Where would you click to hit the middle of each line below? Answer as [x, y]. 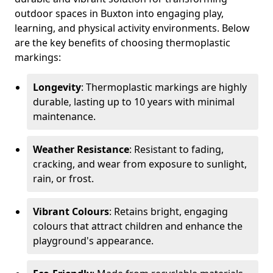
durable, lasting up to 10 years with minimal [134, 102]
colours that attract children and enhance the [138, 226]
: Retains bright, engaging [168, 211]
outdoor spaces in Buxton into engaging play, [119, 13]
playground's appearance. [93, 241]
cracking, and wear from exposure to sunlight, [140, 164]
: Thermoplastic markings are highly [164, 87]
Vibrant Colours [71, 211]
